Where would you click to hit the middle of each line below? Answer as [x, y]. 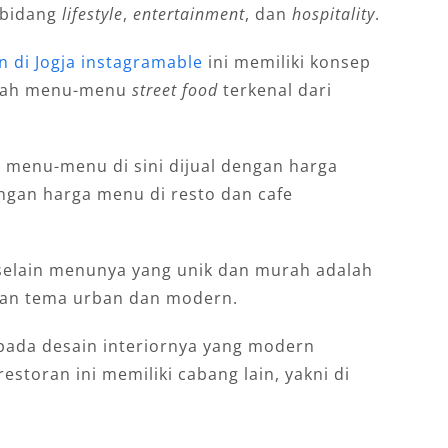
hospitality [333, 14]
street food [174, 90]
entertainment [188, 14]
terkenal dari [274, 90]
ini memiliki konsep [286, 62]
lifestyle [92, 14]
